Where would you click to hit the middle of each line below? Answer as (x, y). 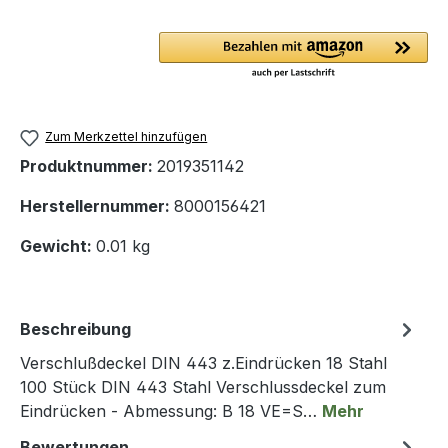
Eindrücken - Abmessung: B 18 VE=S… (171, 410)
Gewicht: (58, 245)
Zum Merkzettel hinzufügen (126, 137)
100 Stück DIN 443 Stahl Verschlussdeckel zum (203, 386)
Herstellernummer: (97, 205)
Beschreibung (75, 328)
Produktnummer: (88, 165)
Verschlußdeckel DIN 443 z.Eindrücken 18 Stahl (203, 362)
